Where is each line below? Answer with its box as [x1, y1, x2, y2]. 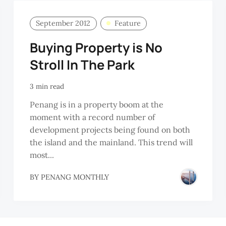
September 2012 [36, 19, 91, 28]
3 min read [29, 81, 64, 91]
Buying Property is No [29, 38, 162, 56]
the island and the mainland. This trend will [29, 137, 193, 148]
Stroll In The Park [29, 55, 135, 74]
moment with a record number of [29, 112, 155, 123]
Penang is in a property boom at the [29, 99, 163, 110]
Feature [114, 19, 141, 28]
